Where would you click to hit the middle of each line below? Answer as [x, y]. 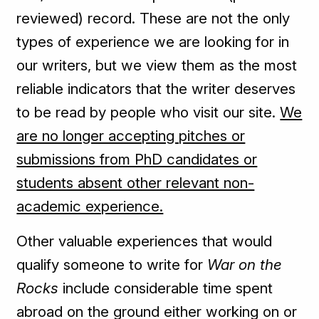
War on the [245, 265]
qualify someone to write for [112, 265]
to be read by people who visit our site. [148, 113]
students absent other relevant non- [136, 183]
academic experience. [90, 206]
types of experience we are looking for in [153, 42]
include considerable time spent [168, 288]
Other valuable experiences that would [145, 241]
